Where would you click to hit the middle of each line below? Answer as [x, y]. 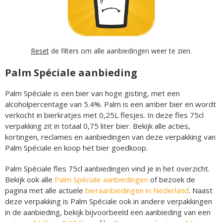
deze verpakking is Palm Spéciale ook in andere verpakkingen [109, 201]
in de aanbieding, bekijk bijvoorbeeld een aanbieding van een [108, 212]
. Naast [201, 190]
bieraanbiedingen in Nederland [137, 190]
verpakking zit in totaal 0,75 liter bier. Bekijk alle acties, [98, 126]
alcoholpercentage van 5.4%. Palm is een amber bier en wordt [111, 104]
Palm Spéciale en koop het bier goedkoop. [76, 147]
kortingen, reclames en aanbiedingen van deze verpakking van [110, 137]
